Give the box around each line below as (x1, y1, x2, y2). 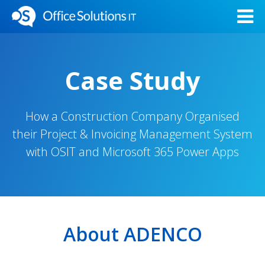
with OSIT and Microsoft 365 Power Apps (26, 144, 239, 160)
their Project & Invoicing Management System (12, 126, 253, 142)
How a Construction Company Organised (25, 108, 240, 124)
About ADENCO (63, 221, 202, 247)
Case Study (64, 63, 201, 97)
